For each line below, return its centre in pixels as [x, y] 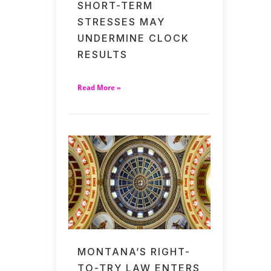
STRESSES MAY [122, 21]
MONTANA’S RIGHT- [134, 251]
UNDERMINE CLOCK [134, 38]
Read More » [100, 87]
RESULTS [103, 54]
